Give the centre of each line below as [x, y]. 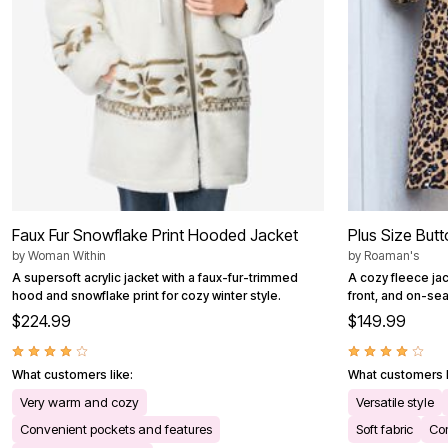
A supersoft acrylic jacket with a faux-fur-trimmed [155, 278]
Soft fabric [384, 429]
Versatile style [395, 402]
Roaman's [391, 256]
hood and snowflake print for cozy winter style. [146, 296]
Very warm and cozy [79, 402]
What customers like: [72, 375]
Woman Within [67, 256]
